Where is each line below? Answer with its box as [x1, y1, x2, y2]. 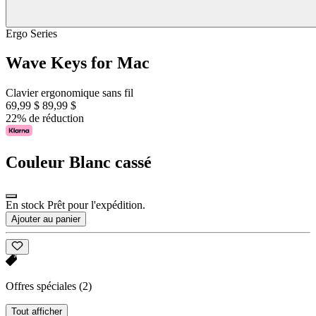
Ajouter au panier [11, 214, 80, 225]
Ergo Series [6, 27, 57, 39]
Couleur [6, 153, 65, 172]
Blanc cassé [69, 153, 152, 172]
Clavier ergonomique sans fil [6, 87, 133, 99]
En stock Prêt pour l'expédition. [6, 199, 145, 212]
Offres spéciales [6, 280, 79, 293]
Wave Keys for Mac [6, 54, 150, 73]
